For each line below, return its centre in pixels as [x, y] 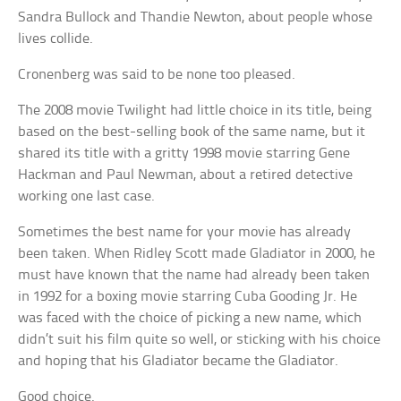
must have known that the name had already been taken [194, 275]
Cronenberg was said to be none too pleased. [157, 74]
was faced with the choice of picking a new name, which [190, 318]
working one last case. [87, 196]
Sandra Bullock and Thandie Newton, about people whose [196, 17]
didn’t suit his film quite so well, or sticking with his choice [200, 339]
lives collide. [56, 38]
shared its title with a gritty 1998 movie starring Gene [184, 153]
